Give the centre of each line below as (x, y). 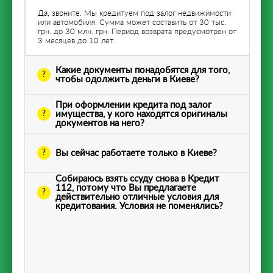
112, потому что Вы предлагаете (126, 188)
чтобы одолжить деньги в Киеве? (127, 80)
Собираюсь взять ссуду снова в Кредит (137, 179)
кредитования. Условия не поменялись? (139, 206)
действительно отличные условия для (137, 197)
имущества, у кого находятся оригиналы (141, 114)
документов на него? (100, 123)
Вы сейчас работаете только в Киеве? (136, 153)
